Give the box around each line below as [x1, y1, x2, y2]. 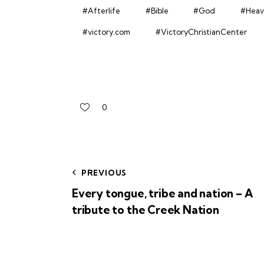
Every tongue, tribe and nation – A [72, 186, 253, 200]
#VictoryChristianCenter [155, 27, 247, 37]
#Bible [145, 5, 169, 15]
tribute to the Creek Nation [72, 202, 219, 217]
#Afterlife [82, 5, 120, 15]
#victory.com [82, 27, 130, 37]
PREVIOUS [81, 167, 127, 177]
